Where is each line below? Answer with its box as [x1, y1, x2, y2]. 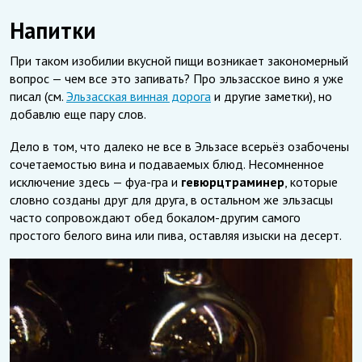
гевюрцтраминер [181, 173, 284, 190]
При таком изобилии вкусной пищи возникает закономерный [10, 52, 348, 69]
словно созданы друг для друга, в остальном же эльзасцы [10, 191, 333, 208]
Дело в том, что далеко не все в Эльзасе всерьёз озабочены [10, 137, 349, 154]
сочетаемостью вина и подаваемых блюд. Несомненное [10, 155, 324, 172]
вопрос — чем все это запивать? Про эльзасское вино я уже [10, 69, 343, 86]
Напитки [10, 15, 96, 45]
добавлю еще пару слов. [10, 105, 146, 122]
